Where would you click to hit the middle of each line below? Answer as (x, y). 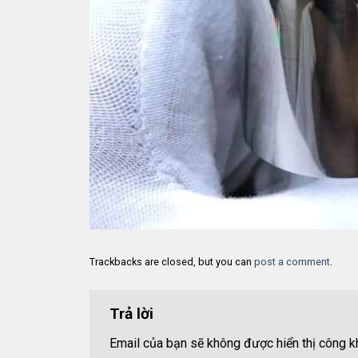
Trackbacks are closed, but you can (172, 261)
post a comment (292, 261)
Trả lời (133, 313)
